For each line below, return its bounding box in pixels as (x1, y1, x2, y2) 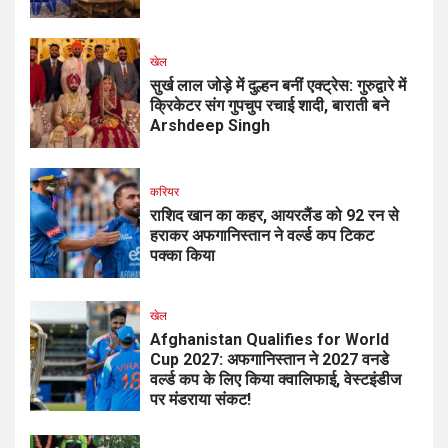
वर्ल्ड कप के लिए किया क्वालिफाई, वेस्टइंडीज (150, 369, 401, 389)
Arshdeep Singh (150, 116, 270, 136)
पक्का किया (150, 246, 215, 266)
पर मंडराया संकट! (150, 389, 251, 409)
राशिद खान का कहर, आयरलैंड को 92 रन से (150, 206, 399, 226)
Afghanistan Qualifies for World (150, 329, 389, 349)
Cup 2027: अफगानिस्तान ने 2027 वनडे (150, 349, 389, 369)
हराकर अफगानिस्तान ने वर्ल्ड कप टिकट (150, 226, 374, 246)
